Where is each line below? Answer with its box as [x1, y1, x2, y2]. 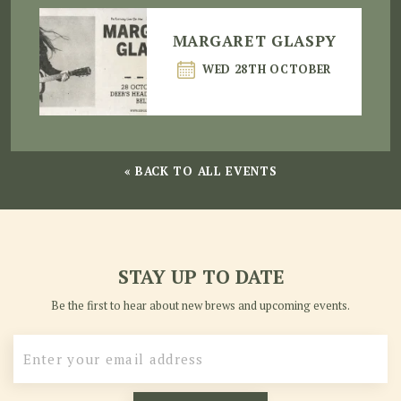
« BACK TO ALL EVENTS [124, 163, 277, 180]
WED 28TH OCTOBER [201, 62, 332, 78]
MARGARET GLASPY [172, 30, 337, 52]
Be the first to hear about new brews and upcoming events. [51, 297, 350, 314]
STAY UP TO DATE [117, 264, 284, 290]
